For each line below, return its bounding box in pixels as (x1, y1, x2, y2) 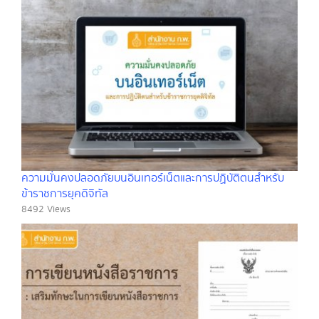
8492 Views (21, 202, 70, 216)
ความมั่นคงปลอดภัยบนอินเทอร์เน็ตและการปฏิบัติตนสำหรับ (21, 169, 284, 187)
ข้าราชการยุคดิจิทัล (21, 185, 108, 202)
